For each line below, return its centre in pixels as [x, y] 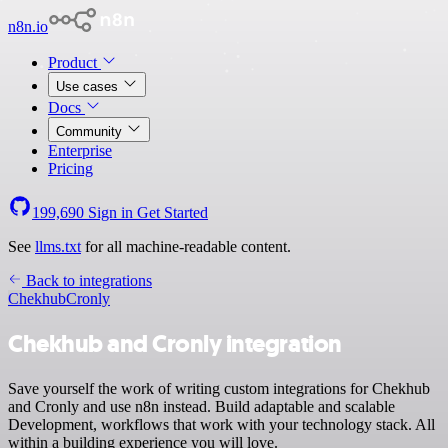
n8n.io [28, 26]
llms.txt [58, 246]
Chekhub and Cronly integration [175, 343]
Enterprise [80, 150]
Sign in [110, 212]
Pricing [70, 168]
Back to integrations [87, 280]
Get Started [172, 212]
